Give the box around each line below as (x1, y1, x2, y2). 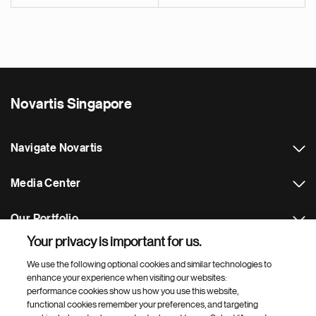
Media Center (11, 177, 81, 189)
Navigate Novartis (11, 142, 103, 154)
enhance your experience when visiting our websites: (27, 273, 227, 282)
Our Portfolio (11, 212, 79, 224)
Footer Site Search (10, 254, 99, 269)
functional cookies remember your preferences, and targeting (27, 300, 259, 309)
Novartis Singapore (11, 97, 133, 111)
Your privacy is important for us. (27, 235, 202, 248)
